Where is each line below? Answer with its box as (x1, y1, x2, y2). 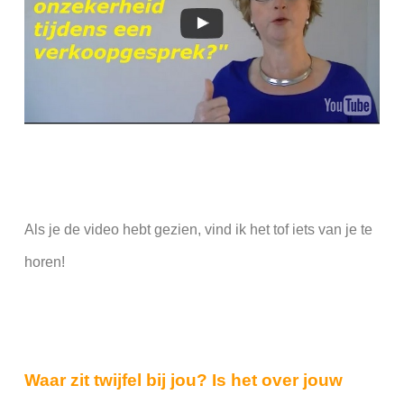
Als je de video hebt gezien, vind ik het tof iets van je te (23, 221, 372, 237)
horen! (23, 253, 65, 270)
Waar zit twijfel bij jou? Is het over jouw (23, 370, 343, 390)
